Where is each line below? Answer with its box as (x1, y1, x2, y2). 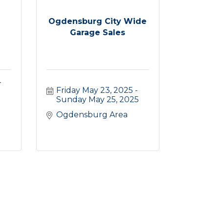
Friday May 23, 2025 (56, 85, 133, 95)
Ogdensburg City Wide (48, 16, 147, 26)
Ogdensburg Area (56, 109, 128, 119)
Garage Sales (70, 27, 126, 37)
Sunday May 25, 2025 (56, 94, 139, 104)
